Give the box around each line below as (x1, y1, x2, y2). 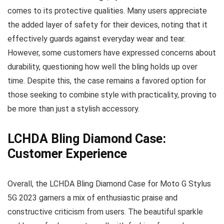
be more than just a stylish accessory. (7, 104, 139, 113)
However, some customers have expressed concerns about (7, 48, 216, 57)
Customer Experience (7, 146, 127, 161)
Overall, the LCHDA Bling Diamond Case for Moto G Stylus (7, 179, 211, 188)
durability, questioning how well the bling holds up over (7, 62, 197, 71)
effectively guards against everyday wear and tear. (7, 34, 185, 43)
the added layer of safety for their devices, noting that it (7, 20, 207, 29)
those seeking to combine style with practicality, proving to (7, 90, 216, 99)
